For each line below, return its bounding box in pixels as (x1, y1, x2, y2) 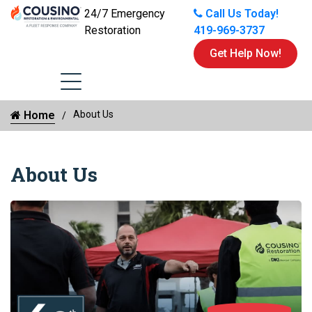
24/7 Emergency (84, 7, 165, 20)
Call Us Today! (205, 7, 279, 20)
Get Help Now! (210, 47, 281, 60)
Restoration (84, 24, 141, 37)
